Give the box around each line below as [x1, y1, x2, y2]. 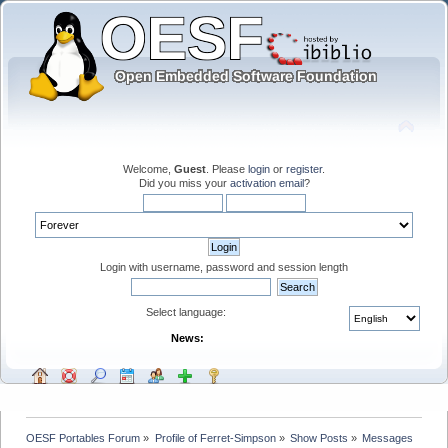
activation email [229, 176, 304, 189]
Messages [362, 431, 414, 444]
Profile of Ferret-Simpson [154, 431, 276, 444]
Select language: [145, 305, 229, 318]
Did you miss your [138, 176, 230, 189]
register [286, 162, 322, 175]
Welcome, [123, 162, 174, 175]
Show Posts [289, 431, 348, 444]
